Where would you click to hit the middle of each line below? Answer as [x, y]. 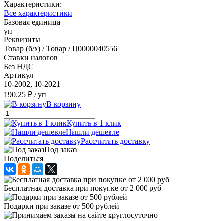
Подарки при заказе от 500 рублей [62, 206]
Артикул [18, 75]
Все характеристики [38, 13]
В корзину [64, 104]
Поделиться [24, 158]
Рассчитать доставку [115, 141]
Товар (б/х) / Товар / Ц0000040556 [61, 48]
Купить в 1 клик [94, 123]
